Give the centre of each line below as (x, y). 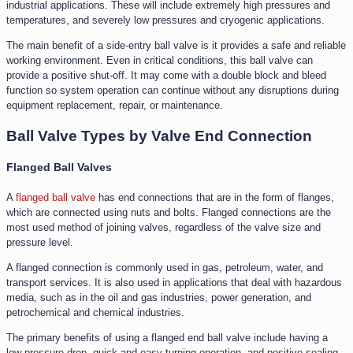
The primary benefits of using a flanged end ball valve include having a (167, 337)
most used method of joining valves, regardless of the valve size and (163, 227)
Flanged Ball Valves (59, 167)
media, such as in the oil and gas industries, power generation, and (159, 297)
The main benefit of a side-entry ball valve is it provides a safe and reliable (176, 45)
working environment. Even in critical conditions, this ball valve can (160, 60)
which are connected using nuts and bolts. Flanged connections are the (169, 212)
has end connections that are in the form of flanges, (215, 197)
